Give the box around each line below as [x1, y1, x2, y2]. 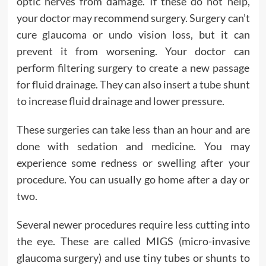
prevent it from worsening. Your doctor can [16, 45, 250, 58]
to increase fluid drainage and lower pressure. [16, 94, 224, 107]
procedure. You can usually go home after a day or [16, 173, 250, 186]
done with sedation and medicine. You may [16, 140, 250, 153]
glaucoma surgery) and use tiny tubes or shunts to [16, 251, 250, 264]
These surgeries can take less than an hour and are [16, 123, 250, 136]
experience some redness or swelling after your [16, 156, 250, 169]
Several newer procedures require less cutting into [16, 218, 250, 231]
